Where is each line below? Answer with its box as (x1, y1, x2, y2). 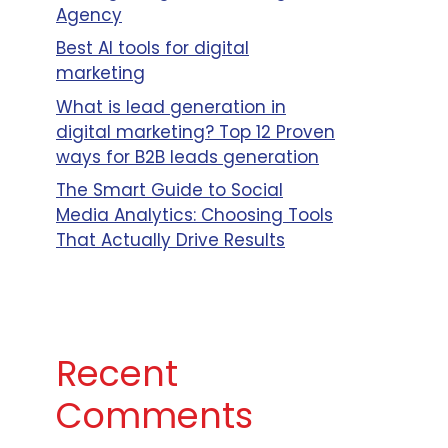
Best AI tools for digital (56, 36, 249, 60)
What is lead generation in (56, 94, 286, 119)
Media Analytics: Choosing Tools (56, 203, 333, 227)
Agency (56, 2, 122, 27)
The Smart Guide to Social (56, 178, 283, 202)
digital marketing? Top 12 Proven (56, 119, 335, 144)
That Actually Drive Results (56, 228, 285, 252)
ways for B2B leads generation (56, 144, 319, 169)
